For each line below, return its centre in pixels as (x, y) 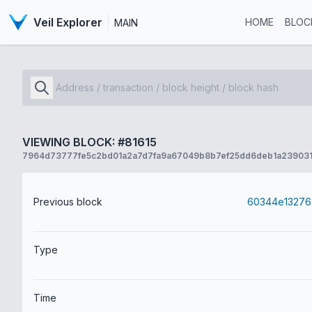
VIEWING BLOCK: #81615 (89, 142)
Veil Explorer (68, 22)
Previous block (68, 202)
